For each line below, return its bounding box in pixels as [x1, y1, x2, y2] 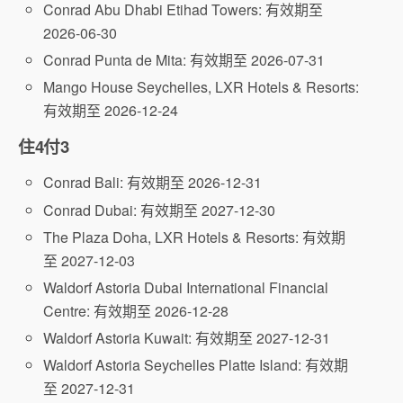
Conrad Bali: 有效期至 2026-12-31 [43, 172, 263, 193]
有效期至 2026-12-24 [43, 100, 179, 121]
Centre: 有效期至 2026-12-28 [43, 300, 229, 321]
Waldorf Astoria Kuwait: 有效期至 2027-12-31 [43, 327, 331, 349]
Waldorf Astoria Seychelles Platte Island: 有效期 [43, 354, 349, 376]
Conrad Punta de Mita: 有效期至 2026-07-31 [43, 49, 326, 71]
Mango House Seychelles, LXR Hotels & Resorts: [43, 76, 360, 98]
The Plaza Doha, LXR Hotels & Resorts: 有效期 [43, 226, 346, 247]
